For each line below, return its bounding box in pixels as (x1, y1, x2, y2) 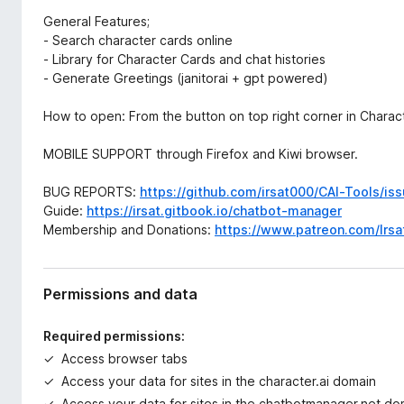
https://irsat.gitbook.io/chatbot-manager (87, 202, 342, 218)
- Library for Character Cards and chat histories (43, 50, 326, 67)
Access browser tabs (61, 350, 188, 366)
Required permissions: (43, 327, 185, 344)
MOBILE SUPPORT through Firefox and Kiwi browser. (43, 145, 358, 161)
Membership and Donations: (43, 221, 215, 237)
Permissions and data (43, 284, 197, 303)
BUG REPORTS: (43, 183, 140, 199)
